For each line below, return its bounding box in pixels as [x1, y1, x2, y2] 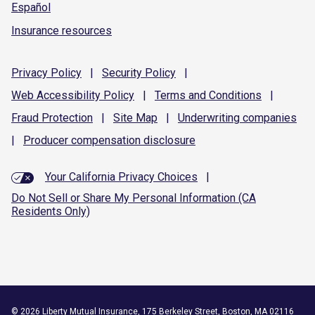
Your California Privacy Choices [45, 170, 198, 184]
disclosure [141, 134, 195, 148]
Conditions [206, 89, 262, 103]
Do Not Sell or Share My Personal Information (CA [11, 191, 256, 205]
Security [102, 66, 142, 80]
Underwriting [178, 111, 240, 125]
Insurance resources [11, 24, 112, 38]
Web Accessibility [11, 89, 101, 103]
